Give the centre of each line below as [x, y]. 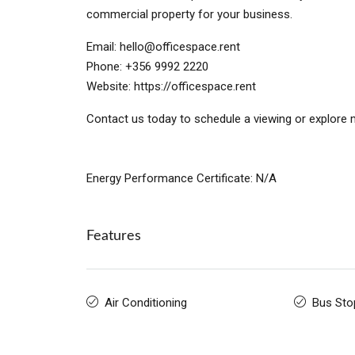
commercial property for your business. [189, 15]
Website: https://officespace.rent [171, 87]
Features [114, 237]
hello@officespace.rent [180, 47]
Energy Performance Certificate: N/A [181, 179]
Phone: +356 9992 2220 [147, 67]
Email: [103, 47]
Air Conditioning [146, 303]
